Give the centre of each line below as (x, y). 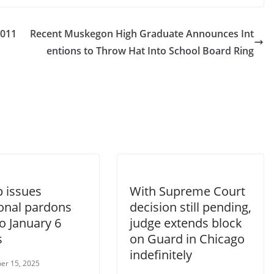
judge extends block (186, 223)
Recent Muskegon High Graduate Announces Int (142, 34)
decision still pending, (191, 207)
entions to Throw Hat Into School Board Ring (150, 51)
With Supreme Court (187, 191)
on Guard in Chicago (187, 239)
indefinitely (161, 255)
